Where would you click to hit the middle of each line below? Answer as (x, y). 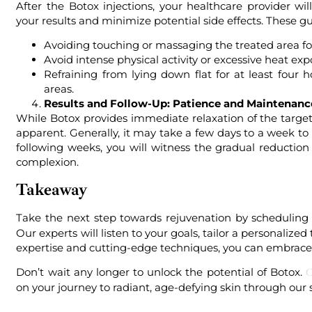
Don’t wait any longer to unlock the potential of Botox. (161, 272)
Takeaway (52, 189)
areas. (59, 89)
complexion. (48, 162)
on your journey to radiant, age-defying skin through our (163, 287)
